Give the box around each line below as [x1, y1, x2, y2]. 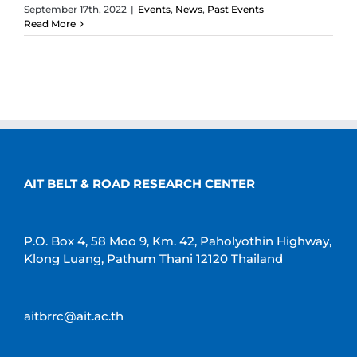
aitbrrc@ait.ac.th [24, 308, 124, 324]
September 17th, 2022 [24, 2, 127, 15]
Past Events [207, 2, 264, 15]
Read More [24, 17, 76, 29]
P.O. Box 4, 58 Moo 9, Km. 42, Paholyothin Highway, [24, 233, 331, 249]
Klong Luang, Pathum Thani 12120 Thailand [24, 250, 283, 266]
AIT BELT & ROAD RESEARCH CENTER [24, 175, 255, 191]
